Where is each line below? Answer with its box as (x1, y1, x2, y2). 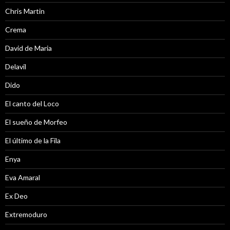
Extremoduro (5, 209, 47, 219)
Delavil (5, 62, 26, 71)
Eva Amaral (5, 172, 40, 182)
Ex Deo (5, 191, 28, 200)
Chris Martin (5, 6, 45, 15)
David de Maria (5, 43, 52, 52)
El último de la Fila (5, 136, 61, 145)
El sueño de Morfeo (5, 117, 67, 126)
